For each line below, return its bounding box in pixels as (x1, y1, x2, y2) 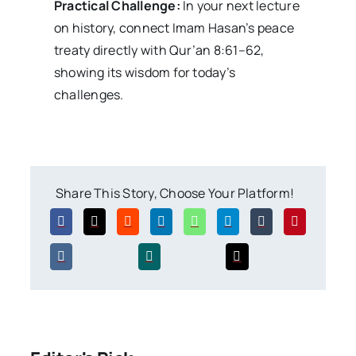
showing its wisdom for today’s (53, 64, 236, 82)
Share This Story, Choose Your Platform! (55, 184, 295, 203)
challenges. (53, 86, 124, 104)
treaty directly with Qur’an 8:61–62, (53, 41, 265, 60)
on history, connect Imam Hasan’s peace (53, 19, 295, 37)
